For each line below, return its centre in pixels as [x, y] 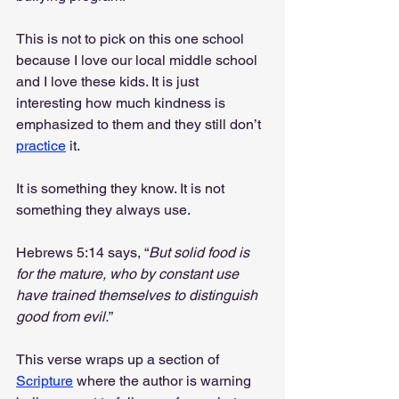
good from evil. [62, 316]
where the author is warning [164, 380]
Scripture [45, 380]
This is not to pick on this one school [132, 38]
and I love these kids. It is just [109, 81]
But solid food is [201, 252]
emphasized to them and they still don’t [140, 124]
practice [41, 145]
